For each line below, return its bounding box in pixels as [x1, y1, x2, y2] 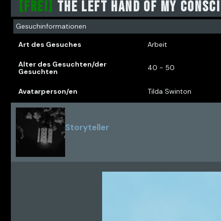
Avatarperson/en [18, 87, 77, 96]
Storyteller [65, 122, 109, 133]
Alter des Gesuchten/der [18, 60, 107, 69]
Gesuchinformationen [16, 22, 86, 31]
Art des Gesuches [18, 40, 81, 49]
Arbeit [147, 40, 167, 49]
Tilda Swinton [147, 87, 191, 96]
